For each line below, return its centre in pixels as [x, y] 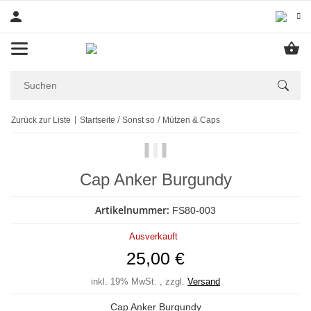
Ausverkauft [153, 236]
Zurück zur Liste [41, 120]
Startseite [98, 120]
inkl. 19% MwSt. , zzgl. [139, 281]
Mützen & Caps [191, 120]
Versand [204, 281]
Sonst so [139, 120]
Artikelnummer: [134, 210]
